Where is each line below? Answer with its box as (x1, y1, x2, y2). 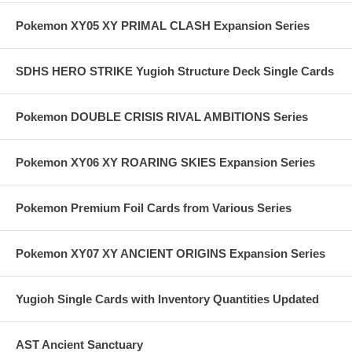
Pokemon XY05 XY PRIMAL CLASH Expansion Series (16, 19, 310, 33)
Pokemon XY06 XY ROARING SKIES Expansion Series (16, 156, 315, 170)
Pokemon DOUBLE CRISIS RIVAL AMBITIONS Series (16, 110, 308, 124)
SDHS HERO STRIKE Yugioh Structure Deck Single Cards (16, 64, 334, 79)
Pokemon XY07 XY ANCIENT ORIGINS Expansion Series (16, 247, 325, 261)
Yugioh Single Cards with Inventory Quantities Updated (16, 292, 319, 306)
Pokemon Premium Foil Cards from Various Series (16, 201, 291, 215)
